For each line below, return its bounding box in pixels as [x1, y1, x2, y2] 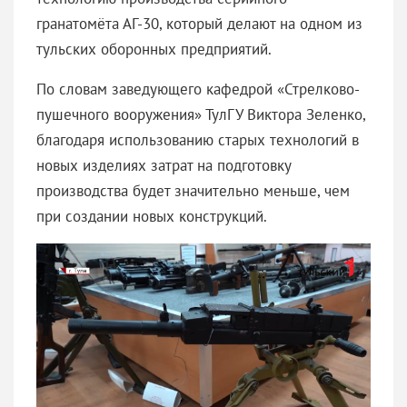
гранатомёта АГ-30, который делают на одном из [36, 13, 362, 34]
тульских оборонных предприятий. [36, 38, 272, 59]
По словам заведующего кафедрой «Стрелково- [36, 78, 360, 99]
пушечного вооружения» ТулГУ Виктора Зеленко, [36, 104, 365, 124]
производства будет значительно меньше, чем [36, 180, 350, 201]
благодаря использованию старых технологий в [36, 129, 359, 150]
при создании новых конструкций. [36, 205, 267, 226]
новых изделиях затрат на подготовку [36, 154, 291, 175]
